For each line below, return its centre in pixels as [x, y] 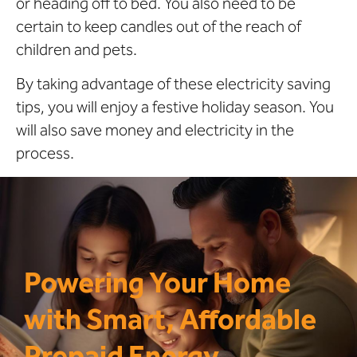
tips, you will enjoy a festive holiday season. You [175, 107]
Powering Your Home [157, 282]
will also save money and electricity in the [155, 130]
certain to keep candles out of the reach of [159, 26]
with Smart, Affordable [170, 319]
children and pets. [76, 49]
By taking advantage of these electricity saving [173, 84]
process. [45, 153]
